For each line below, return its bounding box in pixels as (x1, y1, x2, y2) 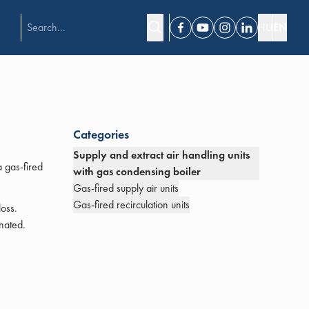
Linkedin (246, 27, 281, 42)
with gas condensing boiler (73, 164, 201, 179)
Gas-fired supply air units (73, 181, 179, 195)
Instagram (223, 27, 266, 42)
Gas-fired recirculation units (73, 197, 190, 212)
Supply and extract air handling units (73, 148, 250, 162)
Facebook (179, 27, 221, 42)
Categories (73, 126, 129, 142)
